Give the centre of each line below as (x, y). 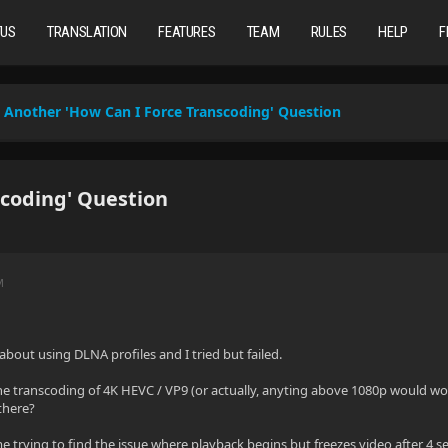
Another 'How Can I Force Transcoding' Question (173, 111)
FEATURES (187, 32)
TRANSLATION (87, 32)
